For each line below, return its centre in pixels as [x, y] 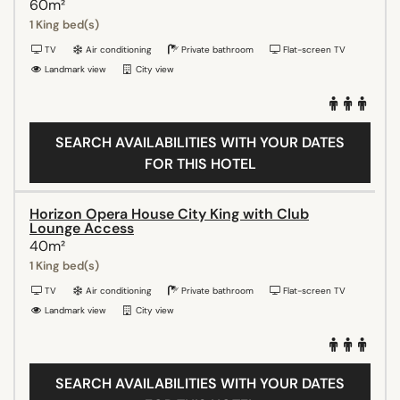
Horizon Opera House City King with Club [169, 213]
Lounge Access [82, 228]
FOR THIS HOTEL [200, 163]
